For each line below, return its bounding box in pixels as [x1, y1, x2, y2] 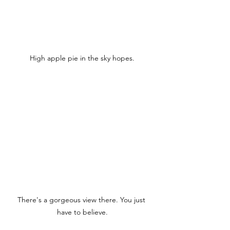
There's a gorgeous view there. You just [17, 195, 147, 205]
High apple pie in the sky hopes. [30, 53, 135, 63]
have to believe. [56, 207, 108, 217]
